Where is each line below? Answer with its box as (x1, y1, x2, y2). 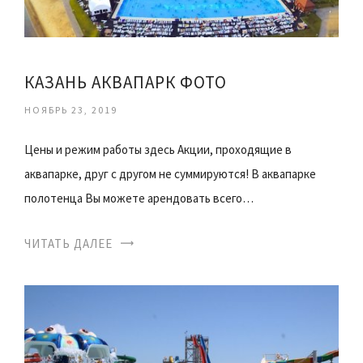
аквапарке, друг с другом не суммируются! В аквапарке (24, 165, 316, 181)
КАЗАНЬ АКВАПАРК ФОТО (24, 70, 227, 93)
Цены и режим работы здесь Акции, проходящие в (24, 141, 292, 157)
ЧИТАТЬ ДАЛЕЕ (24, 235, 113, 251)
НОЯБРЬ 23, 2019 (24, 103, 117, 116)
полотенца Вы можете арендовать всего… (24, 190, 254, 206)
